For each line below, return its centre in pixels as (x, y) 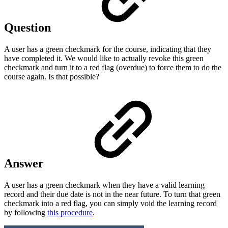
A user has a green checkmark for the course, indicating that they (108, 49)
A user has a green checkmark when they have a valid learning (104, 185)
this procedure (70, 213)
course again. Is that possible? (52, 76)
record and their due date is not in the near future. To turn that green (112, 194)
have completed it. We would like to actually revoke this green (104, 58)
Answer (25, 164)
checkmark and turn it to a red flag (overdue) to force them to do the (113, 67)
